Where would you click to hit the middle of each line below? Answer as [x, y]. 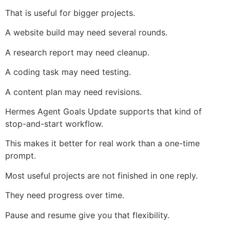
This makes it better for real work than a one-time [102, 143]
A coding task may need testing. [68, 72]
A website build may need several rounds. [86, 33]
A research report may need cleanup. [77, 52]
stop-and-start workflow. [54, 124]
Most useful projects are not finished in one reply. [101, 175]
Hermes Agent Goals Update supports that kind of [103, 111]
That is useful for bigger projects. [70, 13]
